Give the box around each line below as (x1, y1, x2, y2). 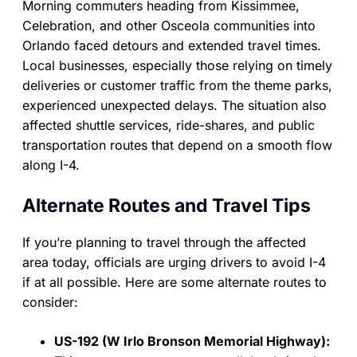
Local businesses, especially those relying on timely (22, 57, 332, 74)
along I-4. (22, 157, 80, 174)
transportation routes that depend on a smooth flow (22, 137, 332, 154)
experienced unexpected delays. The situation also (22, 97, 327, 114)
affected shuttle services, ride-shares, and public (22, 117, 315, 134)
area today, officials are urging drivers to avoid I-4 (22, 254, 326, 271)
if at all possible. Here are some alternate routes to (22, 274, 327, 291)
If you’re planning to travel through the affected (22, 234, 306, 251)
